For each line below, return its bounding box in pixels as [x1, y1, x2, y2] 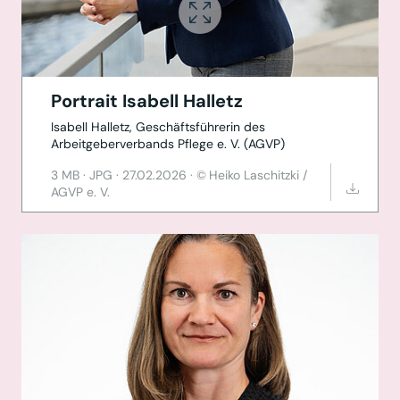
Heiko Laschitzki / [209, 167, 307, 184]
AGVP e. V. [51, 184, 110, 201]
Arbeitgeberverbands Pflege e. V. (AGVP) [51, 136, 285, 153]
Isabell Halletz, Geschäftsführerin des [51, 119, 265, 136]
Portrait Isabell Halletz [51, 89, 243, 113]
